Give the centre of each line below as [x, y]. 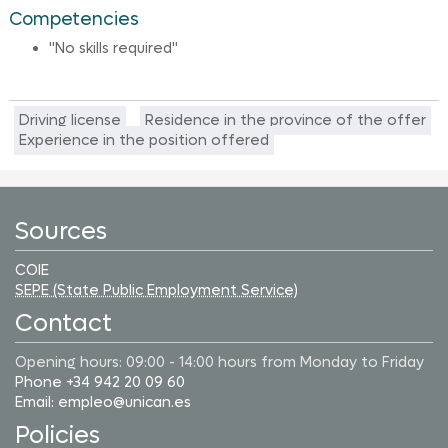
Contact [63, 324]
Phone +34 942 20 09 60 [100, 383]
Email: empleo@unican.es [103, 403]
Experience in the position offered [143, 141]
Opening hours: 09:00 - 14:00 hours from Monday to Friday [219, 363]
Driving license [69, 121]
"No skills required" [113, 49]
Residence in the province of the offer [285, 121]
